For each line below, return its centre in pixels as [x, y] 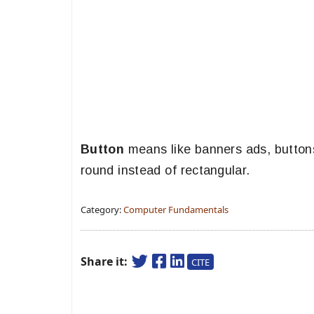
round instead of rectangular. [165, 170]
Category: [102, 210]
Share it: [105, 261]
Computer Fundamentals [176, 210]
